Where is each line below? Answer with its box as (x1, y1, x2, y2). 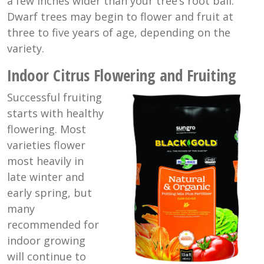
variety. (7, 41, 44, 55)
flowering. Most (7, 121, 86, 136)
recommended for (7, 217, 99, 232)
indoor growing (7, 233, 85, 247)
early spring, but (7, 185, 92, 200)
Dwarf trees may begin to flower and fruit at (7, 9, 233, 24)
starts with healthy (7, 105, 104, 120)
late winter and (7, 169, 84, 184)
